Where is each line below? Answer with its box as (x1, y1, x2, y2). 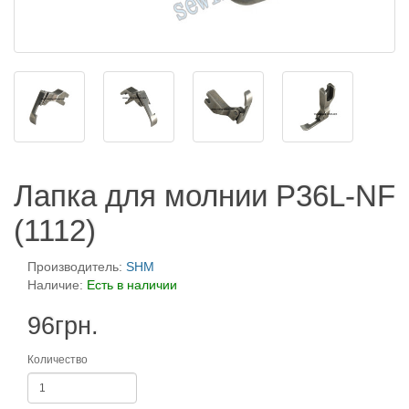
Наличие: (27, 278, 87, 292)
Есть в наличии (87, 278, 177, 292)
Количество (27, 353, 88, 366)
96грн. (27, 312, 99, 340)
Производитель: (27, 259, 126, 274)
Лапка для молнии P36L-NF (14, 179, 395, 213)
